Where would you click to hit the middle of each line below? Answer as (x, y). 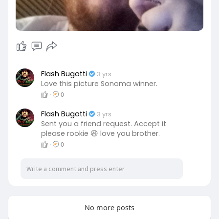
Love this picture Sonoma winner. (99, 84)
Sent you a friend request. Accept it (103, 124)
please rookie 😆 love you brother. (100, 133)
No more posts (109, 207)
